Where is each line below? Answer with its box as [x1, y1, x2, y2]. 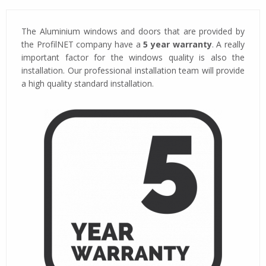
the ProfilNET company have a [21, 38, 144, 50]
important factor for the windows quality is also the [21, 51, 245, 63]
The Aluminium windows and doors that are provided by [21, 25, 245, 37]
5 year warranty [143, 38, 212, 50]
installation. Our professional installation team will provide [21, 64, 245, 76]
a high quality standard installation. [21, 77, 154, 89]
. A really [211, 38, 245, 50]
